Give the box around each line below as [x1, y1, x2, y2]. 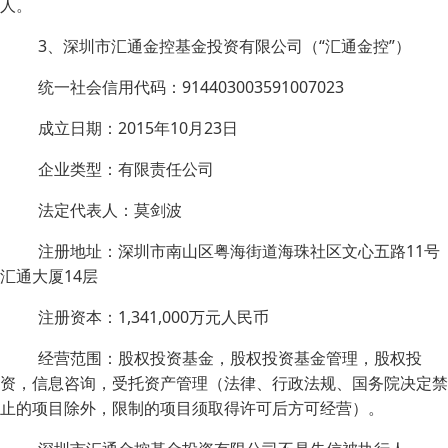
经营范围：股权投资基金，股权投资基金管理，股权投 [38, 347, 422, 369]
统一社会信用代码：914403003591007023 [38, 76, 344, 98]
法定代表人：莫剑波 [38, 199, 182, 221]
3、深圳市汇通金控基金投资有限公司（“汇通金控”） [38, 35, 411, 57]
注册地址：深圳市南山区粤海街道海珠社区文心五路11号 [38, 240, 440, 262]
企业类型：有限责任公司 [38, 158, 214, 180]
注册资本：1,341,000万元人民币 [38, 306, 269, 328]
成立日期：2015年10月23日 [38, 117, 238, 139]
